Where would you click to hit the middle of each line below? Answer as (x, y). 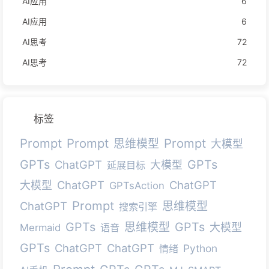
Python (200, 248)
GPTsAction (137, 185)
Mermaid (40, 227)
